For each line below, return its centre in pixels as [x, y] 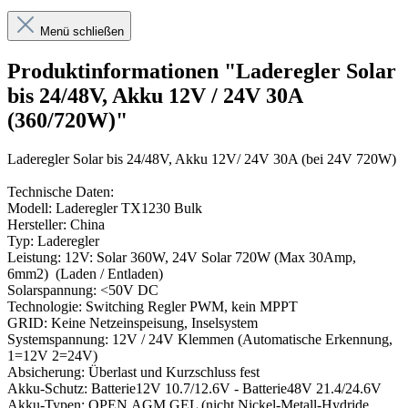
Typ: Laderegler [53, 241]
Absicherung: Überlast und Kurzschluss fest [133, 372]
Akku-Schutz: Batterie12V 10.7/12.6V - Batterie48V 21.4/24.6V [194, 389]
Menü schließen [82, 32]
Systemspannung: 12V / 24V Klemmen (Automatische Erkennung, [200, 340]
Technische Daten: [62, 192]
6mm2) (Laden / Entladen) [85, 274]
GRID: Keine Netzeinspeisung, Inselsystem [133, 323]
